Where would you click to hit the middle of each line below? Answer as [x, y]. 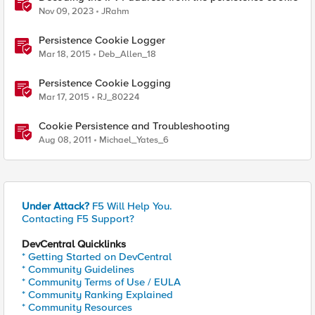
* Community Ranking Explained [97, 295]
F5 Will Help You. [131, 206]
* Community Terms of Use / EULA [101, 282]
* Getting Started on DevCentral [97, 257]
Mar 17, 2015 [64, 97]
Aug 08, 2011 [65, 140]
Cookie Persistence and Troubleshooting [134, 126]
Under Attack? [56, 206]
